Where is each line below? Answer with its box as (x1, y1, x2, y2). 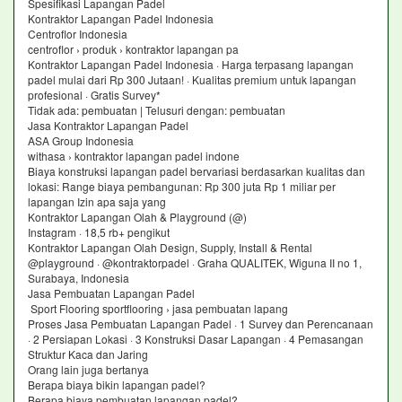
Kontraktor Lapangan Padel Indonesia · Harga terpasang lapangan (28, 57, 354, 72)
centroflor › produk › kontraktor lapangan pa (28, 41, 241, 57)
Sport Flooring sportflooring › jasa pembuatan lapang (28, 301, 291, 316)
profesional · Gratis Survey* (28, 87, 163, 102)
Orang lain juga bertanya (28, 362, 149, 377)
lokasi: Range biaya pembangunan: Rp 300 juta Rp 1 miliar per (28, 179, 336, 194)
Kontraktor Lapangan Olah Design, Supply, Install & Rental (28, 240, 312, 255)
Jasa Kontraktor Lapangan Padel (28, 118, 188, 133)
